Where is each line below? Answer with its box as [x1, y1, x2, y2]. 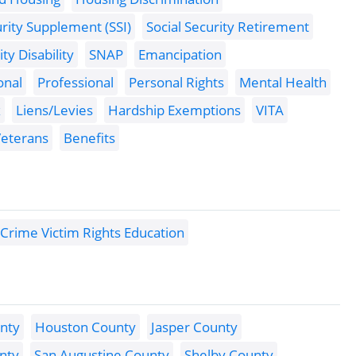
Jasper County [151, 318, 238, 337]
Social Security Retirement [146, 17, 309, 37]
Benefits [64, 129, 115, 148]
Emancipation [138, 45, 222, 64]
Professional [37, 73, 114, 92]
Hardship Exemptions [108, 101, 241, 120]
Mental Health [239, 73, 327, 92]
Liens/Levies [16, 101, 93, 120]
